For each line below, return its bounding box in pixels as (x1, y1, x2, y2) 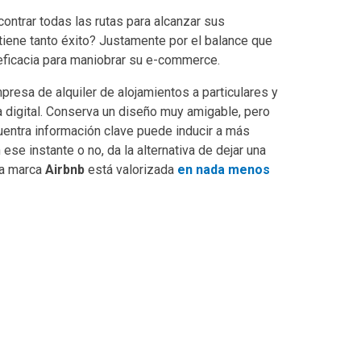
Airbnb (45, 161, 85, 177)
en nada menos (177, 161, 270, 177)
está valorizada (85, 161, 177, 177)
